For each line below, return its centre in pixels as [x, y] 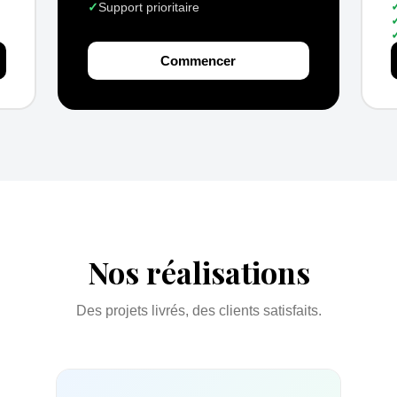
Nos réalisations [198, 272]
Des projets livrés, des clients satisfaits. [198, 311]
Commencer [198, 61]
